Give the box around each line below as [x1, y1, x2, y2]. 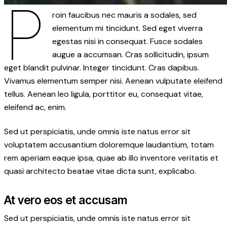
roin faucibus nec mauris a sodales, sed [52, 9, 197, 20]
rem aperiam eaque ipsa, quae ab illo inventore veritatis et [4, 152, 218, 163]
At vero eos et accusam [4, 193, 127, 207]
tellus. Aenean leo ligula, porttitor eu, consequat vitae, [4, 88, 203, 99]
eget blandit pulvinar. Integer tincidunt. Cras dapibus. [4, 62, 199, 73]
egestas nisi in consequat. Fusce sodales [52, 35, 203, 47]
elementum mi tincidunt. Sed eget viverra [52, 22, 203, 33]
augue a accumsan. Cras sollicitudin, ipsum [52, 49, 209, 60]
